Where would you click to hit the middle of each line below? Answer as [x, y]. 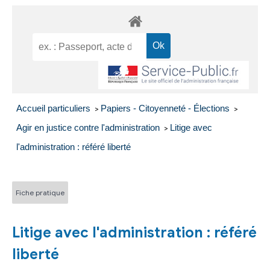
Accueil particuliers [54, 108]
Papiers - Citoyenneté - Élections [166, 108]
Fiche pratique [40, 192]
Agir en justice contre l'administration [89, 128]
